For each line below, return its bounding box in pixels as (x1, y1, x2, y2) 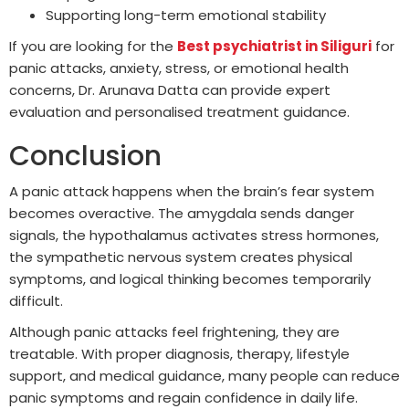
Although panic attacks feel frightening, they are (9, 322, 340, 342)
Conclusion (9, 137, 162, 176)
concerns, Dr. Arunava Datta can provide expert (9, 80, 330, 100)
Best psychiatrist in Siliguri (177, 37, 372, 57)
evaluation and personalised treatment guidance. (9, 102, 350, 122)
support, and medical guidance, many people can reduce (9, 366, 400, 386)
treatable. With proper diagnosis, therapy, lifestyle (9, 344, 350, 364)
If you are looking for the (9, 37, 177, 57)
